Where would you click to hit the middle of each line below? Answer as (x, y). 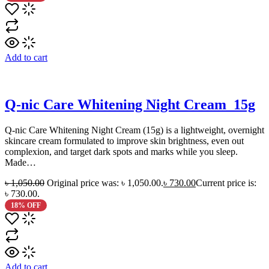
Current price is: (226, 183)
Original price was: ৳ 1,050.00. (105, 183)
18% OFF (26, 206)
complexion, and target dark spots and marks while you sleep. (121, 152)
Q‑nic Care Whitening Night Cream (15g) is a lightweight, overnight (134, 130)
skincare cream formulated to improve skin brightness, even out (124, 141)
